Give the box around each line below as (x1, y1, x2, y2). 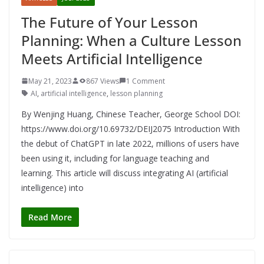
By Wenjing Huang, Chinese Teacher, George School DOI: (21, 108, 240, 120)
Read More (28, 211, 72, 223)
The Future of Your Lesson (21, 12, 198, 32)
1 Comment (126, 75, 165, 86)
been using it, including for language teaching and (21, 152, 209, 164)
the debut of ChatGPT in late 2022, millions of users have (21, 137, 239, 149)
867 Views (86, 75, 119, 86)
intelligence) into (21, 181, 84, 193)
